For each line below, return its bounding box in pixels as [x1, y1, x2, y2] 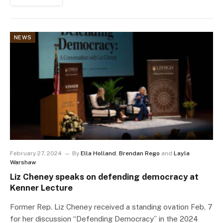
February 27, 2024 [10, 150, 62, 157]
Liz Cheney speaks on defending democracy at [10, 172, 199, 182]
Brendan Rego [119, 150, 160, 157]
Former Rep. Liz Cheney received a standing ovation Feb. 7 [10, 203, 213, 212]
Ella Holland [81, 150, 116, 157]
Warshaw [10, 159, 36, 166]
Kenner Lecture [10, 183, 73, 193]
